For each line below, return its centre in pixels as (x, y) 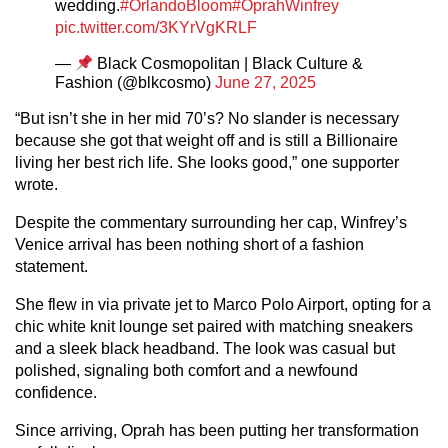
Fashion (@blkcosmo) (135, 82)
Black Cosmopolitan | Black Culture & (228, 64)
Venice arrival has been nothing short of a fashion (189, 244)
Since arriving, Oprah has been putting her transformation (217, 430)
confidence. (56, 392)
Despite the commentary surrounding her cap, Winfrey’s (211, 222)
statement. (51, 266)
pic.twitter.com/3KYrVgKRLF (156, 28)
